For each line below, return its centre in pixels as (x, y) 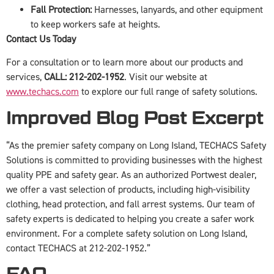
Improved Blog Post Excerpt (135, 118)
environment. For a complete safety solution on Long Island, (127, 233)
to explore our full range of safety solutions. (168, 92)
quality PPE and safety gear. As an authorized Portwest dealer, (131, 175)
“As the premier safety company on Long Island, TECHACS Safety (136, 145)
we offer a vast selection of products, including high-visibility (128, 189)
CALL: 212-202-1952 (84, 77)
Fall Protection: (61, 10)
